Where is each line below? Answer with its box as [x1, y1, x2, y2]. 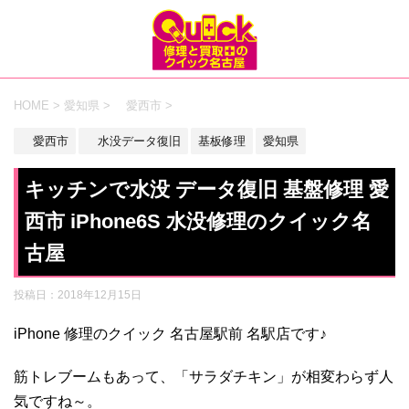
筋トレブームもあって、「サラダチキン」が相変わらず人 [14, 368, 393, 384]
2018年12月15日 [58, 288, 142, 301]
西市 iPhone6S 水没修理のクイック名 [24, 210, 372, 234]
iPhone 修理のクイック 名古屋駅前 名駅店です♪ [14, 325, 327, 341]
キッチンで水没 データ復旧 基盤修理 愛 [24, 178, 389, 202]
